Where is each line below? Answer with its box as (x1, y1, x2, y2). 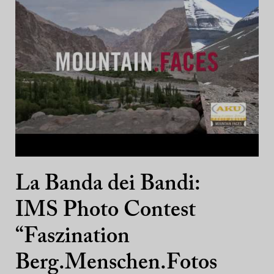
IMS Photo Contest (15, 200, 196, 223)
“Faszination (15, 226, 130, 249)
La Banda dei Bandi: (15, 174, 200, 196)
